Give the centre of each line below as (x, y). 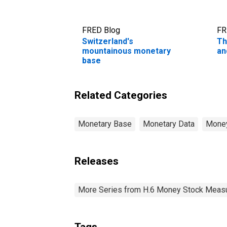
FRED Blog (101, 30)
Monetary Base (105, 124)
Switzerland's (108, 41)
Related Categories (121, 95)
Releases (97, 161)
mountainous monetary (126, 51)
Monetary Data (169, 124)
